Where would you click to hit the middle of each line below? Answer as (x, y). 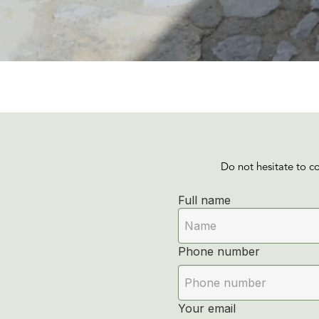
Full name (204, 200)
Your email (206, 309)
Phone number (219, 252)
